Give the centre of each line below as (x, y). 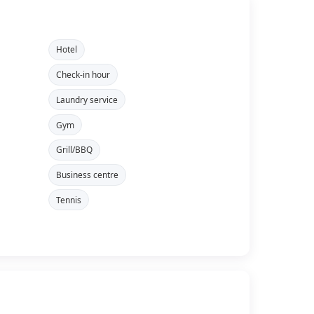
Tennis (69, 199)
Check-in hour (83, 74)
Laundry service (87, 99)
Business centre (88, 175)
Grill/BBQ (75, 150)
